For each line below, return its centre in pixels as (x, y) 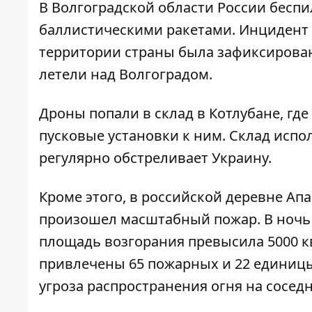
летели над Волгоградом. (126, 75)
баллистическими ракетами (135, 30)
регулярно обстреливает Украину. (155, 158)
